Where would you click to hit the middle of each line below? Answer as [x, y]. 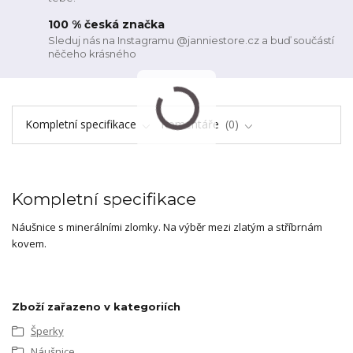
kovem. [29, 243]
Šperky [47, 331]
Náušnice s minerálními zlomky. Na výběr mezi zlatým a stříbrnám [167, 227]
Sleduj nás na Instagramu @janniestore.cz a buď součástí [191, 40]
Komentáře [191, 124]
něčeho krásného [93, 53]
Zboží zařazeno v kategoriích [96, 306]
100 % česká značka [107, 25]
